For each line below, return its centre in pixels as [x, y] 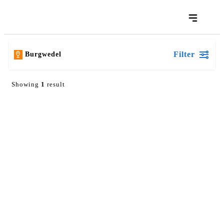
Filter [184, 54]
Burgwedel [43, 54]
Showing [26, 84]
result [55, 84]
